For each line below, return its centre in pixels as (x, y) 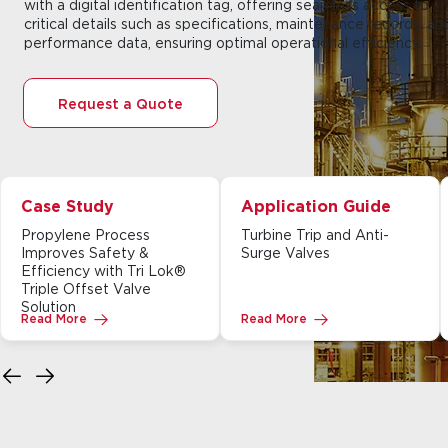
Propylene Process (85, 234)
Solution (48, 306)
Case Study (67, 206)
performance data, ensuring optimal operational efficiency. (223, 42)
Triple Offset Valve (86, 288)
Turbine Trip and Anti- (315, 234)
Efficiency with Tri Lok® (103, 270)
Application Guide (316, 206)
